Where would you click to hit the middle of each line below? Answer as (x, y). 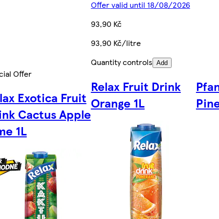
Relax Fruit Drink (136, 86)
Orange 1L (118, 102)
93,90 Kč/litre (116, 43)
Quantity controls (121, 62)
